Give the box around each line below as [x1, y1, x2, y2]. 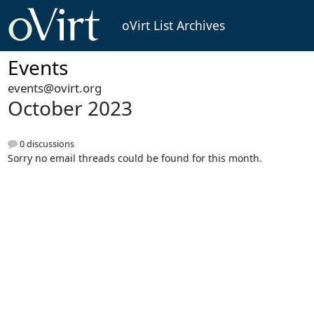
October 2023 [7, 95, 132, 122]
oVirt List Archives [121, 17, 225, 34]
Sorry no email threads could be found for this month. [7, 151, 262, 165]
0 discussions [17, 137, 74, 150]
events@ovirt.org [7, 80, 102, 97]
